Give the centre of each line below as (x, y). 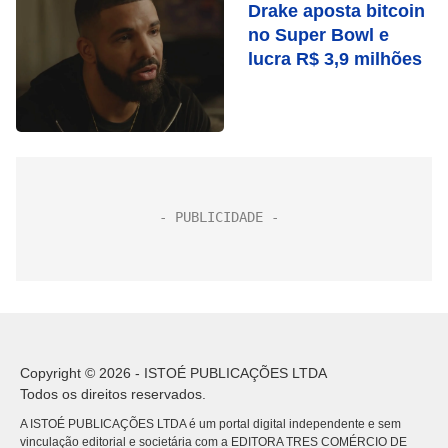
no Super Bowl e (318, 35)
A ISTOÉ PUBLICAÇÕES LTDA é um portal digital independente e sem (210, 424)
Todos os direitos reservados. (113, 394)
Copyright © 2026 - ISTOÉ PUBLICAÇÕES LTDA (173, 373)
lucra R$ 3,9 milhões (335, 59)
